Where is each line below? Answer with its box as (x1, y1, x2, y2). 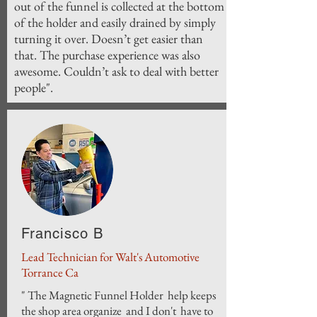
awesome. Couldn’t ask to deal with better (14, 63, 219, 80)
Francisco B (21, 225, 104, 243)
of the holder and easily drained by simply (14, 14, 216, 31)
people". (14, 79, 53, 96)
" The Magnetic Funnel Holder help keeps (21, 287, 216, 304)
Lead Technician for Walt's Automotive (21, 249, 200, 265)
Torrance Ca (21, 265, 79, 281)
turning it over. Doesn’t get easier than (14, 30, 203, 47)
